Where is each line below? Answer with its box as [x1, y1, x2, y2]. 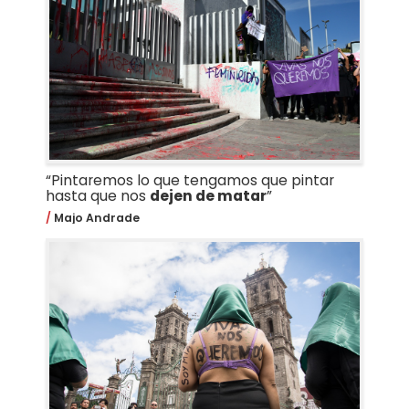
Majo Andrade [50, 209, 140, 225]
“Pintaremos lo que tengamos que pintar [45, 169, 334, 191]
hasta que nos [45, 184, 150, 206]
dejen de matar [149, 184, 267, 206]
